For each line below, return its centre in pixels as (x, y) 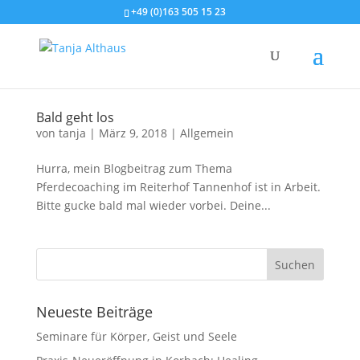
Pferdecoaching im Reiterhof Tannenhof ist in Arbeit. (178, 187)
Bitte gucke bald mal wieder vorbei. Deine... (153, 205)
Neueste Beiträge (94, 312)
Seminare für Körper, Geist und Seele (136, 336)
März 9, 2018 (133, 133)
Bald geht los (75, 117)
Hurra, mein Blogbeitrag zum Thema (134, 168)
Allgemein (207, 133)
